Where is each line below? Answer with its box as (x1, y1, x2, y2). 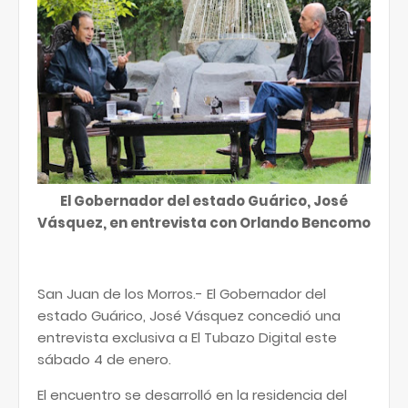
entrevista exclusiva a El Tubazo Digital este (37, 328, 337, 347)
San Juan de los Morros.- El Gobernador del (37, 284, 326, 303)
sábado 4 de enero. (37, 350, 171, 369)
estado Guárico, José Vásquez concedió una (37, 306, 341, 325)
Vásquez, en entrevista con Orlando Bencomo (37, 213, 371, 232)
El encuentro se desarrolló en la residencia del (37, 385, 347, 404)
